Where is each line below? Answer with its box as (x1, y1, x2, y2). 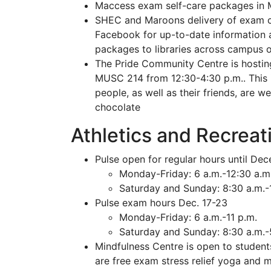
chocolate (95, 101, 140, 113)
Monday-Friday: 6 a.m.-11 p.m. (119, 211, 257, 223)
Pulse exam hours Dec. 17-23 (95, 197, 227, 209)
